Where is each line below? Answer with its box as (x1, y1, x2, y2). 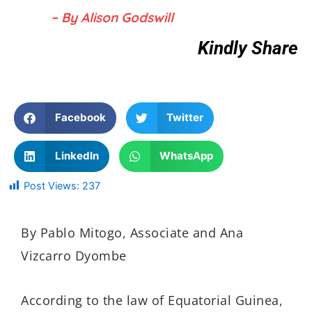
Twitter (166, 111, 203, 125)
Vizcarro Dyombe (21, 247, 127, 264)
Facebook (54, 111, 106, 125)
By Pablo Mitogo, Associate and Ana (21, 224, 243, 241)
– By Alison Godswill (51, 9, 173, 26)
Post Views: (24, 179, 79, 192)
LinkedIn (54, 149, 99, 163)
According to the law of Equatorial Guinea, (21, 292, 283, 309)
